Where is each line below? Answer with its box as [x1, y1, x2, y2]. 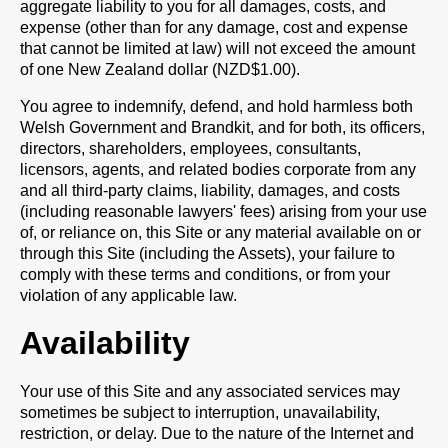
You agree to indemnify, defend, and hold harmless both [20, 98, 413, 115]
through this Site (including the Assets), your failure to [20, 245, 395, 262]
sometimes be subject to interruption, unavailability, [20, 404, 380, 421]
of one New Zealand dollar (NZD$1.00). [20, 61, 300, 78]
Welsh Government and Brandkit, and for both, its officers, [20, 119, 425, 136]
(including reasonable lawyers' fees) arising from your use [20, 203, 427, 220]
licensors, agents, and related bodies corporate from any [20, 161, 416, 178]
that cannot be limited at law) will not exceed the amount [20, 40, 415, 57]
